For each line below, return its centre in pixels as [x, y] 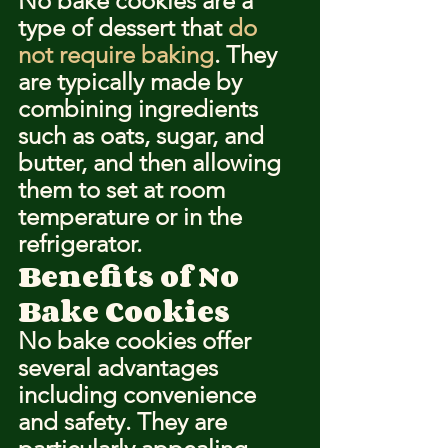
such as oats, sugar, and [144, 135]
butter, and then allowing [152, 162]
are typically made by [133, 81]
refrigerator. [80, 243]
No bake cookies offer [137, 340]
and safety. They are [125, 421]
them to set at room [124, 189]
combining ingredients [141, 108]
